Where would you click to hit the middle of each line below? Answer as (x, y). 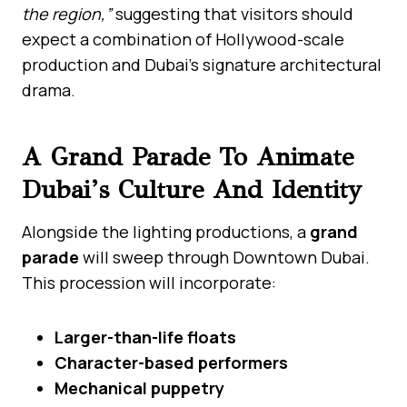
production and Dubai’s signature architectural (202, 64)
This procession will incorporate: (149, 282)
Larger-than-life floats (145, 337)
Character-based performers (171, 362)
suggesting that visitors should (233, 13)
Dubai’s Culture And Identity (192, 189)
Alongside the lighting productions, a (166, 231)
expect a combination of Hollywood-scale (183, 39)
